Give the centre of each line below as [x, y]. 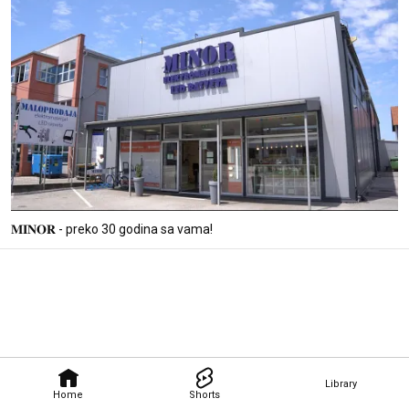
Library [341, 383]
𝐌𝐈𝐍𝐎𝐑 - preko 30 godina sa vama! [112, 229]
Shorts [204, 394]
